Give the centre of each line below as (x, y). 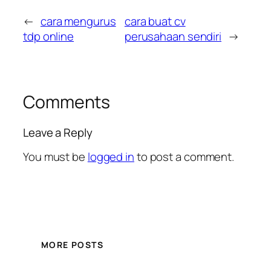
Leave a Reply (58, 132)
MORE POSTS (72, 244)
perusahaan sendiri (173, 37)
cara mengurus (78, 21)
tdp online (49, 37)
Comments (67, 102)
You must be (55, 157)
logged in (111, 157)
